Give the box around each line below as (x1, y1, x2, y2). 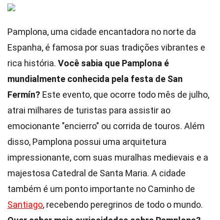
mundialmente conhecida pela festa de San (7, 74, 183, 84)
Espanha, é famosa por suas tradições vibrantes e (7, 42, 205, 53)
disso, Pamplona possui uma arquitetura (7, 137, 166, 147)
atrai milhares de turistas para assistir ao (7, 105, 170, 115)
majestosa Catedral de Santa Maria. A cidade (7, 168, 186, 178)
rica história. (7, 58, 58, 68)
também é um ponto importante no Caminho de (7, 184, 195, 194)
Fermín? (7, 89, 40, 100)
